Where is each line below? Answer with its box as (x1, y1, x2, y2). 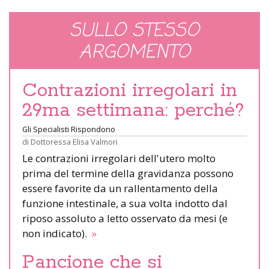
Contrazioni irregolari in (22, 78, 237, 103)
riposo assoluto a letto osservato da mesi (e (22, 211, 228, 225)
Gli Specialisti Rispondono (22, 123, 115, 134)
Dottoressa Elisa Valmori (31, 136, 118, 147)
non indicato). (22, 226, 89, 240)
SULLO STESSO (70, 17, 199, 45)
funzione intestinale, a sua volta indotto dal (22, 196, 228, 210)
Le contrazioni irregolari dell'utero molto (22, 151, 216, 165)
